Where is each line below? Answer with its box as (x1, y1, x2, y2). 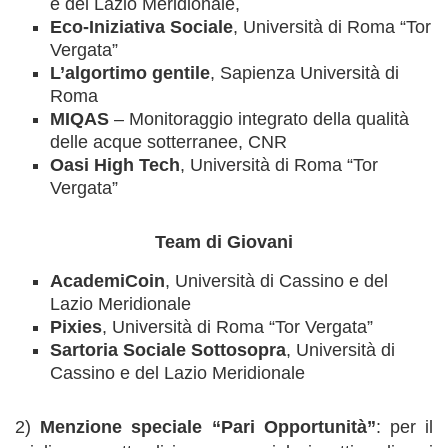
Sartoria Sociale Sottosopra (50, 340, 286, 360)
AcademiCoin (50, 271, 165, 291)
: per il (375, 417, 434, 437)
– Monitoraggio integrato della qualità (109, 109, 409, 129)
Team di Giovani (155, 232, 293, 252)
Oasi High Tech (50, 155, 180, 175)
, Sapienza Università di (210, 63, 399, 83)
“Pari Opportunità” (211, 417, 376, 437)
